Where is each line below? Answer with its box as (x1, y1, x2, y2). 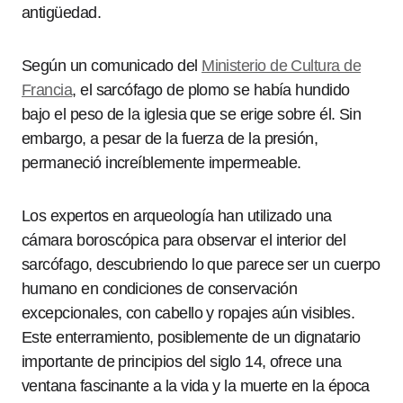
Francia (22, 81, 73, 99)
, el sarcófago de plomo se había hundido (72, 81, 350, 99)
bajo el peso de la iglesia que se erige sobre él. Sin (22, 105, 362, 123)
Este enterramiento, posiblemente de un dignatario (22, 328, 361, 346)
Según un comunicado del (22, 57, 202, 75)
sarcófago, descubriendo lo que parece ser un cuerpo (22, 255, 381, 273)
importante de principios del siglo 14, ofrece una (22, 353, 342, 371)
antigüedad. (22, 4, 102, 22)
